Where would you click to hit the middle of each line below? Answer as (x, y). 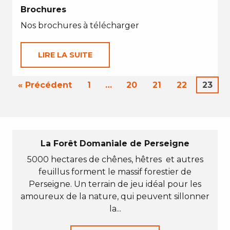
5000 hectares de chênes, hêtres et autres (115, 159)
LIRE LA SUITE (65, 55)
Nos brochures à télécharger (80, 25)
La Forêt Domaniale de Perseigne (115, 143)
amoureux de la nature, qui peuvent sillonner (115, 196)
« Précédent (45, 85)
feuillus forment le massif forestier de (115, 172)
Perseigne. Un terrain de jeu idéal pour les (115, 184)
